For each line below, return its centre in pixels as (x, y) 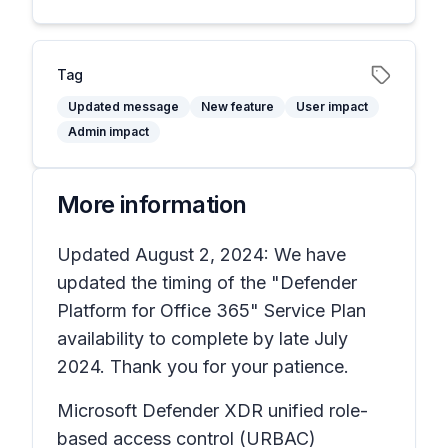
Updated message (123, 106)
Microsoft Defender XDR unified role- (212, 410)
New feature (237, 106)
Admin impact (108, 131)
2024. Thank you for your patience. (203, 366)
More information (152, 204)
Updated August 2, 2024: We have (201, 254)
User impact (332, 106)
